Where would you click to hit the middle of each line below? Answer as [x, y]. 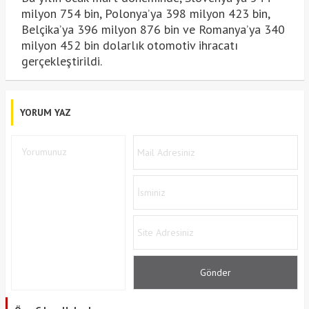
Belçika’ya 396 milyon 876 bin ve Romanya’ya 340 [153, 29]
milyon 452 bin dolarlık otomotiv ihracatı [129, 45]
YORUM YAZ [45, 112]
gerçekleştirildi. [61, 61]
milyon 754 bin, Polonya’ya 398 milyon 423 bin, [145, 13]
